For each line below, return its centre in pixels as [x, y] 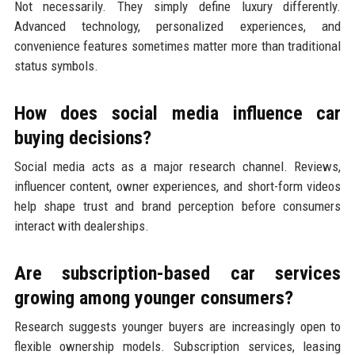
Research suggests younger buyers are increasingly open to [177, 326]
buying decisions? [82, 137]
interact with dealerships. [81, 225]
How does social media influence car [177, 113]
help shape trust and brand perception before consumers [177, 206]
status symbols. [56, 65]
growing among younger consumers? [153, 298]
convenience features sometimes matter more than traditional [177, 46]
